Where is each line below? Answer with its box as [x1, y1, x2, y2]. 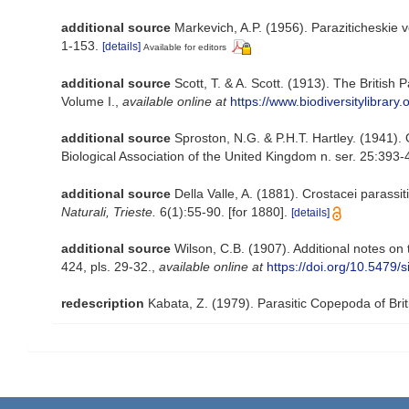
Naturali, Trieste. [61, 204, 156, 220]
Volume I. [61, 94, 115, 110]
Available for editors [143, 42, 226, 53]
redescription [61, 296, 144, 311]
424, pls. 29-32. [61, 259, 152, 275]
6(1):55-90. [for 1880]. [156, 204, 288, 220]
